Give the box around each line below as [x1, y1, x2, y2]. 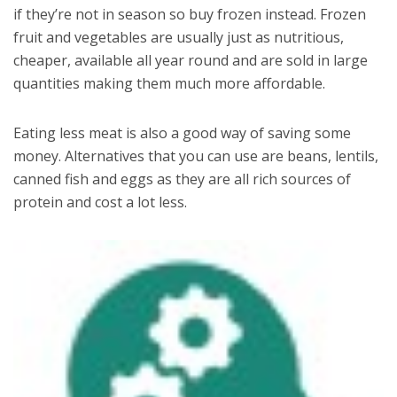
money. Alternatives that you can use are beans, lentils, [13, 145, 378, 166]
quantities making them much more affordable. [13, 73, 325, 93]
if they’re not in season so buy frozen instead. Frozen [13, 4, 366, 24]
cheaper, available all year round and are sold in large [13, 50, 368, 70]
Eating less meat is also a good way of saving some [13, 122, 351, 143]
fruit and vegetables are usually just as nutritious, [13, 27, 344, 47]
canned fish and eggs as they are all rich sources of [13, 168, 351, 189]
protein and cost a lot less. [13, 191, 187, 212]
